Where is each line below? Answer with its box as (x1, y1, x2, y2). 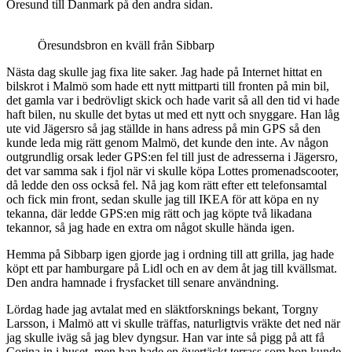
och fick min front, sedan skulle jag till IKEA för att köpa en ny (6, 192, 319, 206)
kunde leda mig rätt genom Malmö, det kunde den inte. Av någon (6, 135, 328, 149)
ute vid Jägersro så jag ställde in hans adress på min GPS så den (6, 121, 321, 135)
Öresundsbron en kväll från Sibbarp (38, 38, 214, 52)
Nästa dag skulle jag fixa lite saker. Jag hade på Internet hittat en (6, 64, 322, 79)
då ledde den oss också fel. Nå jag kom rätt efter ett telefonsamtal (6, 178, 327, 192)
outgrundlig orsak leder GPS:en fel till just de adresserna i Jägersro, (6, 149, 338, 163)
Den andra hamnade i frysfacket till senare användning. (6, 275, 279, 289)
